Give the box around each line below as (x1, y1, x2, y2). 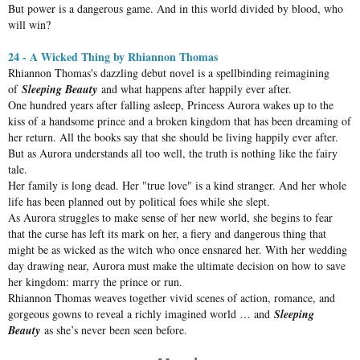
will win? (8, 17, 51, 33)
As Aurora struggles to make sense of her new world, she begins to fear (8, 210, 333, 226)
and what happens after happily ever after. (101, 81, 292, 97)
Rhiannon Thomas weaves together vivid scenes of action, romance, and (8, 290, 335, 306)
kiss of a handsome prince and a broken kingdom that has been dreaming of (8, 113, 351, 129)
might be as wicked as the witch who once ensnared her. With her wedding (8, 242, 347, 258)
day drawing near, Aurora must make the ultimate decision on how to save (8, 258, 346, 274)
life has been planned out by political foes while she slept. (8, 194, 274, 210)
